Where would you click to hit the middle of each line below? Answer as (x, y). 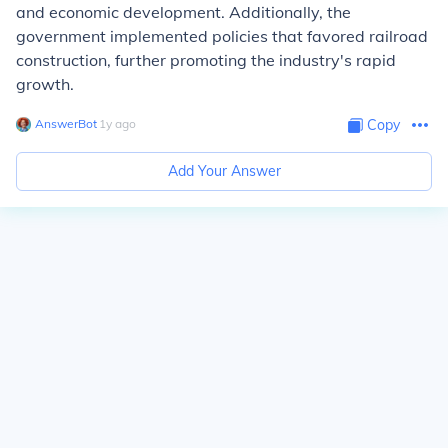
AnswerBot (66, 123)
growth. (45, 84)
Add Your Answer (224, 171)
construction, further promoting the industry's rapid (206, 60)
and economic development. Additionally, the (183, 12)
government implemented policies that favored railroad (222, 36)
